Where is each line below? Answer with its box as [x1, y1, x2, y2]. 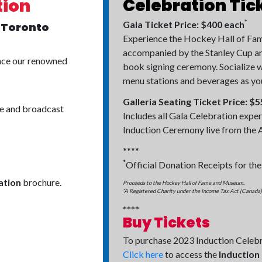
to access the [163, 249, 219, 260]
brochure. [21, 177, 61, 188]
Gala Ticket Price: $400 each [123, 19, 244, 30]
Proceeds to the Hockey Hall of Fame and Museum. [123, 180, 244, 186]
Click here [123, 249, 163, 260]
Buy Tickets [123, 213, 210, 232]
